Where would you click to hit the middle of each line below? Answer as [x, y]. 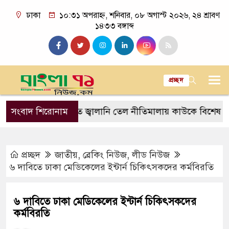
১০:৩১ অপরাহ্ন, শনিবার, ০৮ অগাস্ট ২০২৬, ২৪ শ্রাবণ [139, 15]
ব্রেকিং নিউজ [105, 155]
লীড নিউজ [151, 155]
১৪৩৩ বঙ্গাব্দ [114, 26]
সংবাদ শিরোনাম [40, 111]
